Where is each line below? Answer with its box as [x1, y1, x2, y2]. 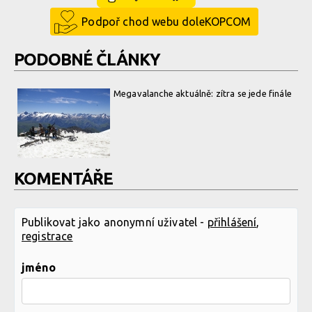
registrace [22, 230, 73, 243]
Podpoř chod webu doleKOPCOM [81, 15, 251, 29]
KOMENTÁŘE [14, 169, 113, 189]
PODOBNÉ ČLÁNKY [14, 50, 160, 70]
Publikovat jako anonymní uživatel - [22, 216, 208, 229]
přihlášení [207, 216, 257, 229]
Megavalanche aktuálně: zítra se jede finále [114, 88, 292, 99]
